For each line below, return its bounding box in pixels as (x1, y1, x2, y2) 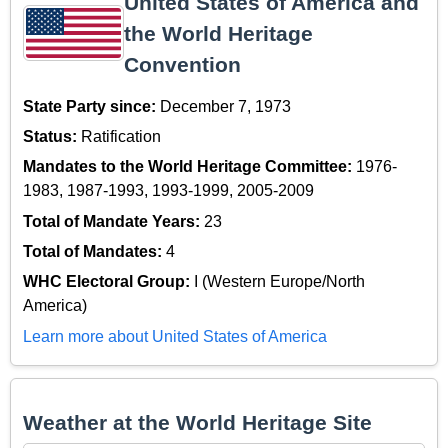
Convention (123, 52, 241, 76)
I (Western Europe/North (194, 273, 365, 291)
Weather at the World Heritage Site (23, 410, 372, 434)
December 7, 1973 (160, 97, 291, 115)
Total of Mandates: (23, 243, 166, 261)
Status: (23, 127, 81, 145)
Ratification (81, 127, 161, 145)
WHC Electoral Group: (23, 273, 194, 291)
